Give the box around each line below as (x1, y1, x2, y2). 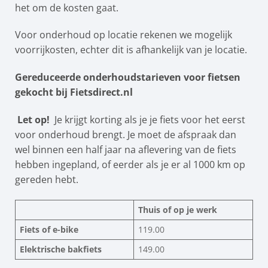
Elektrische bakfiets (20, 243, 102, 255)
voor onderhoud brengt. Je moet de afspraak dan (15, 127, 236, 141)
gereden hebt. (15, 172, 78, 186)
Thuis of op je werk (138, 203, 218, 215)
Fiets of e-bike (20, 223, 79, 235)
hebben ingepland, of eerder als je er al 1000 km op (15, 157, 245, 171)
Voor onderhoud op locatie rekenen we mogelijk (15, 28, 232, 42)
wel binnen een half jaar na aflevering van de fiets (15, 142, 236, 156)
